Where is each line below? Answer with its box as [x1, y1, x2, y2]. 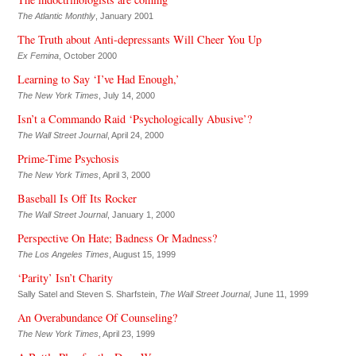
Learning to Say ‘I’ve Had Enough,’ [17, 71, 180, 87]
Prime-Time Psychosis [17, 150, 119, 166]
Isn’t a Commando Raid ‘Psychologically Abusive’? [17, 110, 252, 126]
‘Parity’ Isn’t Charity [17, 269, 113, 285]
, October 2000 [58, 50, 117, 60]
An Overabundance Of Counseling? [17, 309, 177, 325]
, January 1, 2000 [106, 209, 175, 219]
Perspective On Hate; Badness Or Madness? [17, 230, 217, 246]
